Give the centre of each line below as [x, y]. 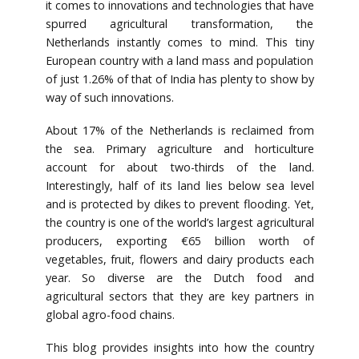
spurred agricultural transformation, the [179, 23]
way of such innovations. [109, 97]
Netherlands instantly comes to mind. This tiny [179, 42]
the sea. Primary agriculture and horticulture [179, 148]
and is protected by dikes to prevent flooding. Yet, [179, 204]
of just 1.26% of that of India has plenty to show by [179, 79]
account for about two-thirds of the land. [179, 167]
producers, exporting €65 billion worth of [179, 240]
